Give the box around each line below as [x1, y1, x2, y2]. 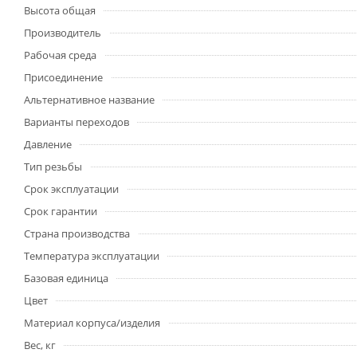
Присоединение [24, 70, 103, 84]
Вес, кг [24, 338, 56, 352]
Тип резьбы [24, 159, 82, 174]
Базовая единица [24, 271, 108, 285]
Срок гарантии [24, 204, 97, 218]
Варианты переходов [24, 115, 129, 129]
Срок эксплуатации [24, 182, 119, 196]
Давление [24, 137, 72, 151]
